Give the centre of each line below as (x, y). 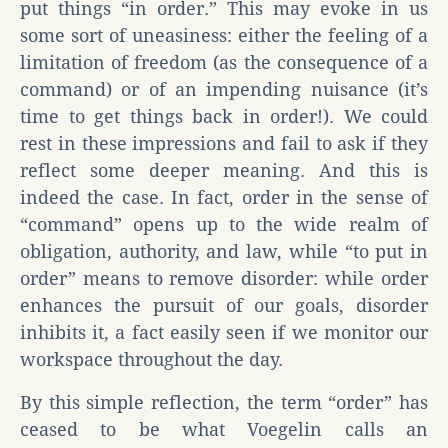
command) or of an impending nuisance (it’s (224, 89)
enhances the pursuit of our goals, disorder (224, 305)
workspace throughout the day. (154, 359)
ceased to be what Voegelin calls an (224, 429)
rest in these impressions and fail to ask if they (224, 143)
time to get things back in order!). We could (224, 116)
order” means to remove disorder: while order (224, 278)
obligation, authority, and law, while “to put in (224, 251)
